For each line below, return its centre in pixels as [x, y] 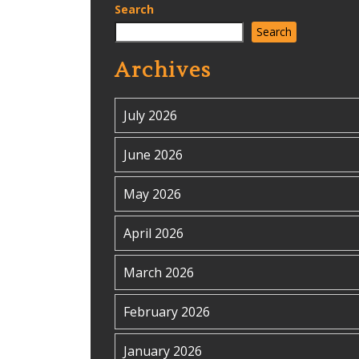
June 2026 [153, 155]
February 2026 [167, 312]
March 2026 [159, 272]
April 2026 [153, 233]
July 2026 [150, 115]
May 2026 [152, 194]
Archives [163, 71]
